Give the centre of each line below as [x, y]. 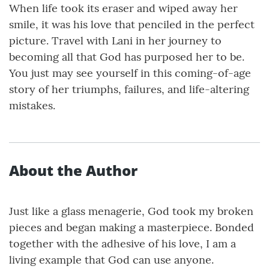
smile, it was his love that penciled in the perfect [132, 25]
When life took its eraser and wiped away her [123, 8]
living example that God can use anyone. [111, 260]
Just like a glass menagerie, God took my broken [131, 211]
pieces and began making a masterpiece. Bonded [131, 228]
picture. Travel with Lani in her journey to [115, 41]
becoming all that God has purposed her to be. [127, 57]
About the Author [73, 171]
